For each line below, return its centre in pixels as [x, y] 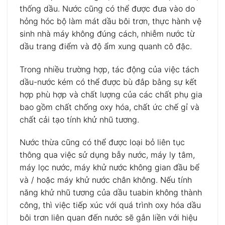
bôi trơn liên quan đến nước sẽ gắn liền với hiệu [108, 218]
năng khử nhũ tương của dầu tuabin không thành [111, 193]
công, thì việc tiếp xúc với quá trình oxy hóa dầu [110, 205]
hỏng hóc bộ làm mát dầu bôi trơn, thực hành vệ [110, 21]
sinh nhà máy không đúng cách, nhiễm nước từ [107, 33]
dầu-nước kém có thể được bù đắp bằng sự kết [108, 82]
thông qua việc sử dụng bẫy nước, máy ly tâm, [107, 155]
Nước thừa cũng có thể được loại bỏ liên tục [102, 142]
